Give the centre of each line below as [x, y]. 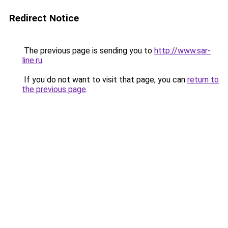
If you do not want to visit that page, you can [105, 80]
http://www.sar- [182, 51]
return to [203, 80]
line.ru [32, 60]
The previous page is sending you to [88, 51]
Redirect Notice [44, 18]
